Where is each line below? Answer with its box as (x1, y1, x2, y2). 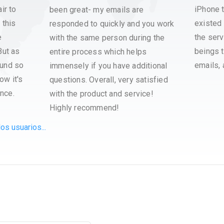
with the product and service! (49, 89, 153, 98)
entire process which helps (49, 47, 147, 56)
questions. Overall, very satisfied (49, 75, 168, 84)
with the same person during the (49, 33, 165, 42)
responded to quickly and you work (49, 19, 174, 28)
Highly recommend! (49, 103, 119, 112)
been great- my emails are (49, 5, 143, 14)
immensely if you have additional (49, 61, 167, 70)
